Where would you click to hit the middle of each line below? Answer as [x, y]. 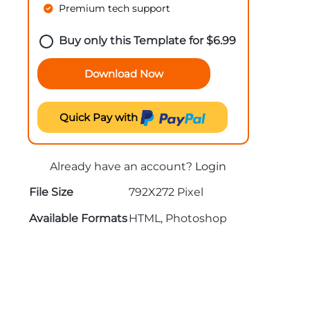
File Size [51, 192]
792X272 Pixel [166, 192]
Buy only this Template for [132, 40]
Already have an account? [123, 166]
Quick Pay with [100, 117]
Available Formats [78, 218]
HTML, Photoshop [177, 218]
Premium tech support [114, 8]
